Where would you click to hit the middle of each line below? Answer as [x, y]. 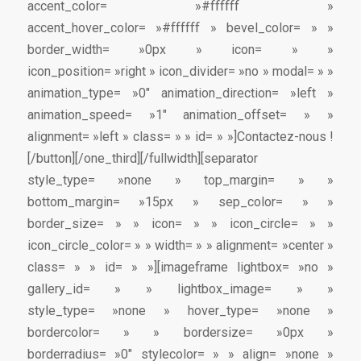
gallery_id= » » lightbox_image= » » [180, 289]
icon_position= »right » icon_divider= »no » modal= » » [180, 72]
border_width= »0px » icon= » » [180, 50]
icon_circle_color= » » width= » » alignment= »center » [180, 246]
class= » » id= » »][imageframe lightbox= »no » [180, 268]
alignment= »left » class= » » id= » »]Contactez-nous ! [180, 137]
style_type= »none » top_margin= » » [180, 180]
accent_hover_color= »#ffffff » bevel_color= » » [180, 28]
